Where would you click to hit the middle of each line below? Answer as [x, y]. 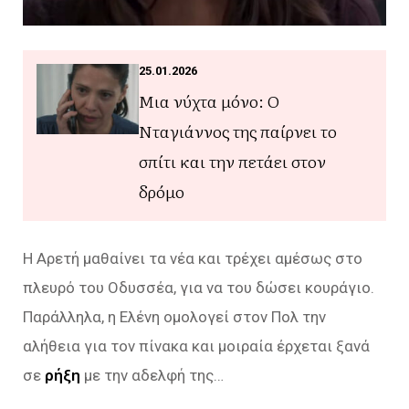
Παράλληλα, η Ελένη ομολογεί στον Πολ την [174, 316]
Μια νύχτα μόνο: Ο [209, 100]
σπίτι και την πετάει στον [232, 161]
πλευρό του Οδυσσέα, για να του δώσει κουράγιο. [199, 287]
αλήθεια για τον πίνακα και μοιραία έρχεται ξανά [196, 346]
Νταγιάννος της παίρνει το [238, 131]
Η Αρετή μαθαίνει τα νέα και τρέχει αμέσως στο [193, 258]
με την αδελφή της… [152, 375]
